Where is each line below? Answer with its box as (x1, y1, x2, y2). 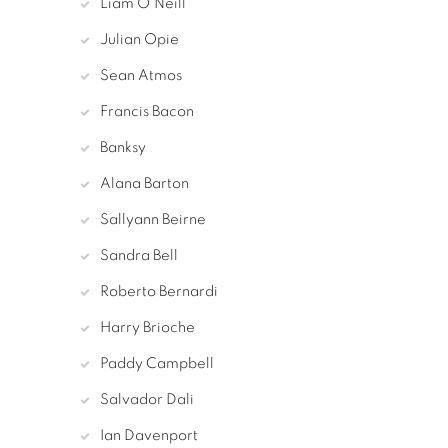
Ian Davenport (100, 428, 198, 444)
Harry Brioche (100, 320, 195, 336)
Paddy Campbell (100, 356, 214, 372)
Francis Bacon (100, 104, 194, 120)
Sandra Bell (153, 248, 178, 264)
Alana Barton (100, 176, 189, 192)
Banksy (100, 140, 146, 156)
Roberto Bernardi (100, 284, 218, 300)
